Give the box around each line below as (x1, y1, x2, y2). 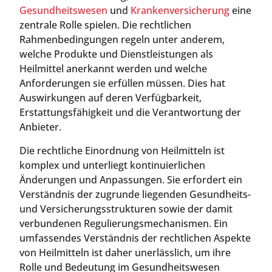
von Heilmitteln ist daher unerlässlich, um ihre (19, 245, 231, 259)
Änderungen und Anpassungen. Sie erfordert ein (19, 172, 242, 186)
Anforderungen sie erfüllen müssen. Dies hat (19, 76, 225, 90)
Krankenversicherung (131, 4, 229, 18)
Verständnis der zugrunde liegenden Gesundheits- (19, 187, 251, 201)
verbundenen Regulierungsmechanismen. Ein (19, 216, 228, 230)
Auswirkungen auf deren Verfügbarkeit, (19, 91, 202, 105)
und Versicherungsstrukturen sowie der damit (19, 202, 233, 216)
